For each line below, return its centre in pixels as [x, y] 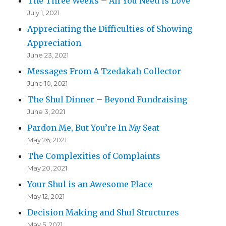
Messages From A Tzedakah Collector [104, 71]
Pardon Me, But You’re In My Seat [94, 128]
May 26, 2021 [47, 140]
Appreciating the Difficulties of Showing [110, 29]
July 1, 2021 [44, 13]
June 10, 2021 [48, 83]
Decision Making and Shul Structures [103, 213]
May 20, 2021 [47, 168]
